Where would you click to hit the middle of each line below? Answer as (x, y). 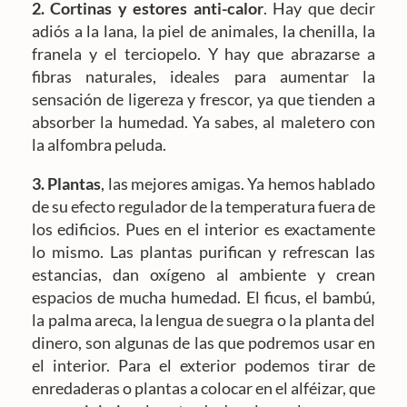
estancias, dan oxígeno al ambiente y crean (203, 275)
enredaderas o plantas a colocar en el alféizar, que (203, 388)
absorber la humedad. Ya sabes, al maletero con (203, 122)
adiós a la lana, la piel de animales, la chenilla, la (203, 31)
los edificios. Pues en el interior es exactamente (203, 229)
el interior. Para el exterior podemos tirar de (203, 366)
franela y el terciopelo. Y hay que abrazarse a (203, 54)
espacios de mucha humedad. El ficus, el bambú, (203, 298)
